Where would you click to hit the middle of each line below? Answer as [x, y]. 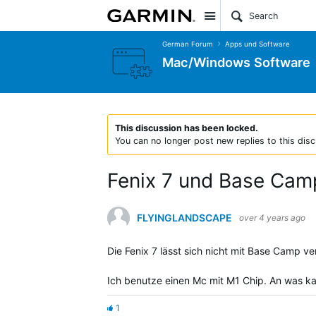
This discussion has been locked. [187, 128]
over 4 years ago [272, 218]
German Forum [188, 44]
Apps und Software [257, 44]
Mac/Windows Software [236, 62]
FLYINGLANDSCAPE [184, 218]
